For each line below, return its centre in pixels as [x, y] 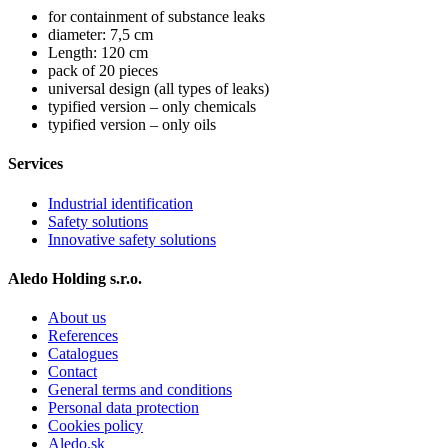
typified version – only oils [132, 125]
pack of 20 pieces [103, 71]
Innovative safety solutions [132, 239]
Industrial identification [120, 203]
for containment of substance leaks [156, 17]
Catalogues [83, 354]
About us [77, 318]
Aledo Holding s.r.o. [75, 278]
